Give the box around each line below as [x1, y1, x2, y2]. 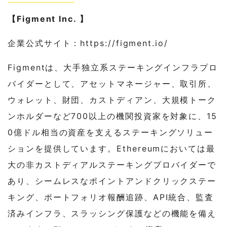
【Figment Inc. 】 [8, 14, 89, 24]
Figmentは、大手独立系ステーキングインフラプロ [8, 62, 218, 73]
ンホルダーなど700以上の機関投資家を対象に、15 [8, 111, 217, 122]
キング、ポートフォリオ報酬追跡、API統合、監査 [8, 192, 214, 203]
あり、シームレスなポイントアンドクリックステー [8, 176, 217, 186]
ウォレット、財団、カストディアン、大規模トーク [8, 95, 217, 105]
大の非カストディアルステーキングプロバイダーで [8, 160, 217, 170]
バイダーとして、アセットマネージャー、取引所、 [8, 79, 217, 89]
